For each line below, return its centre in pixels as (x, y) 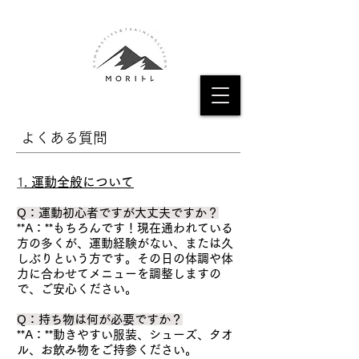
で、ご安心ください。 (77, 289)
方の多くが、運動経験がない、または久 (125, 243)
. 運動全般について (79, 182)
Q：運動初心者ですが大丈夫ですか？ (118, 213)
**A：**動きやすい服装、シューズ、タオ (125, 335)
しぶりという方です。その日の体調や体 (125, 258)
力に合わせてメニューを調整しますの (119, 274)
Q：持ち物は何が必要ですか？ (100, 319)
